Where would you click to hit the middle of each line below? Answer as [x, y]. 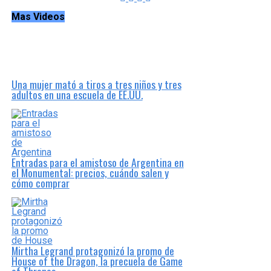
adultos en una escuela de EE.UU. [77, 94]
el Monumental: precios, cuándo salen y [90, 172]
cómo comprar [40, 183]
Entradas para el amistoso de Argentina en [97, 162]
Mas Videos [38, 17]
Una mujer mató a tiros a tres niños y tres [96, 84]
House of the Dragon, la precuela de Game [97, 261]
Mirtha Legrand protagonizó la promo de [93, 250]
